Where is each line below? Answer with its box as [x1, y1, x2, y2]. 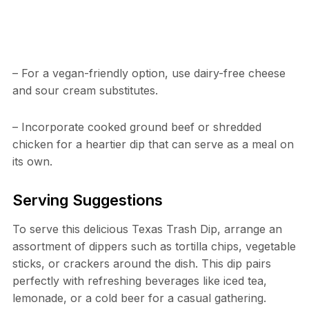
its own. [12, 154, 52, 168]
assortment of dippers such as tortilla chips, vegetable [12, 239, 296, 253]
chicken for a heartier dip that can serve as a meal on [12, 137, 294, 151]
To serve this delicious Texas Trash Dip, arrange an [12, 221, 282, 236]
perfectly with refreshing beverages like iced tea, [12, 273, 267, 288]
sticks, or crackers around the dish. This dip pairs [12, 256, 271, 270]
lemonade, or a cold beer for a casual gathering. [12, 290, 266, 305]
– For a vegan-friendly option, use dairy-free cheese [12, 66, 286, 80]
